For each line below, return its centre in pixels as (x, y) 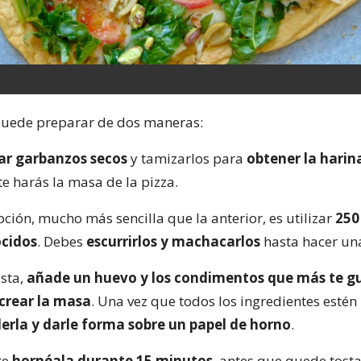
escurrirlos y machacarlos (173, 242)
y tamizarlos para (187, 159)
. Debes (62, 242)
